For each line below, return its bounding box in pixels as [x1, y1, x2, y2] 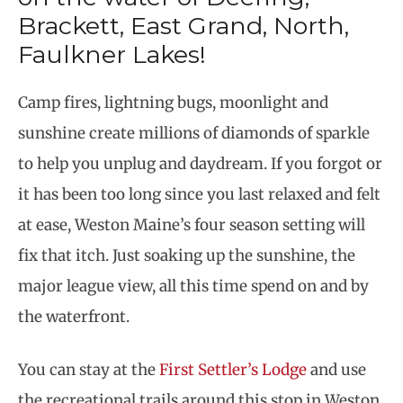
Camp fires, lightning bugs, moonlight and [18, 92, 328, 112]
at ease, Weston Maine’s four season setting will [18, 214, 365, 235]
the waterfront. [18, 306, 130, 327]
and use [307, 360, 366, 381]
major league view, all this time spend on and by [18, 275, 369, 296]
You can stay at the [18, 360, 159, 381]
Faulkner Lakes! [18, 39, 206, 69]
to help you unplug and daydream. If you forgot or [18, 153, 382, 174]
